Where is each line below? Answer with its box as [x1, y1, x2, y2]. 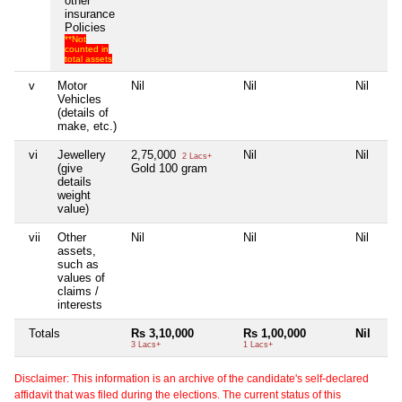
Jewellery [57, 147, 106, 162]
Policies [65, 20, 106, 34]
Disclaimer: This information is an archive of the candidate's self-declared [14, 371, 369, 385]
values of [57, 270, 105, 284]
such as [57, 257, 99, 271]
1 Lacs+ [243, 339, 273, 349]
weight [57, 188, 91, 202]
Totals [29, 326, 60, 340]
